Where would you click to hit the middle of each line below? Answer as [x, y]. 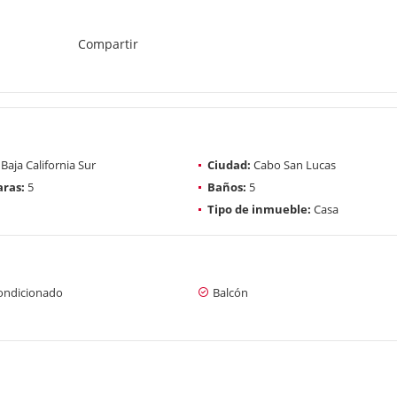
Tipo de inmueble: [259, 209]
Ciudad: [229, 164]
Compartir [108, 43]
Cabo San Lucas [293, 164]
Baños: [227, 187]
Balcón [230, 292]
